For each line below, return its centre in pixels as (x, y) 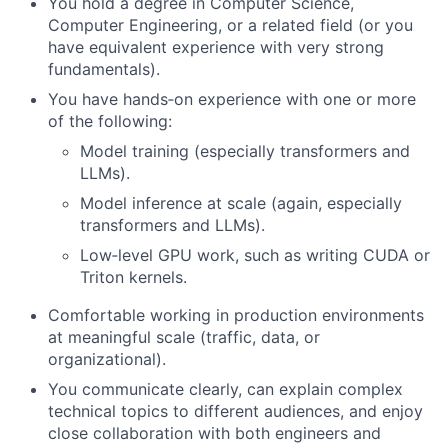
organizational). (107, 359)
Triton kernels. (133, 277)
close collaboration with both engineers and (214, 433)
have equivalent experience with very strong (216, 47)
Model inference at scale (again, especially (241, 203)
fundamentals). (104, 69)
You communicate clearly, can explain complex (225, 389)
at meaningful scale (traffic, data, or (184, 337)
